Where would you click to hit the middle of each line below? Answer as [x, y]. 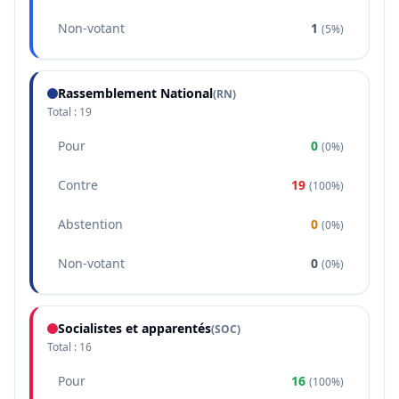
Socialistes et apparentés [134, 328]
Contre [78, 185]
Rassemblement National [135, 93]
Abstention [90, 224]
